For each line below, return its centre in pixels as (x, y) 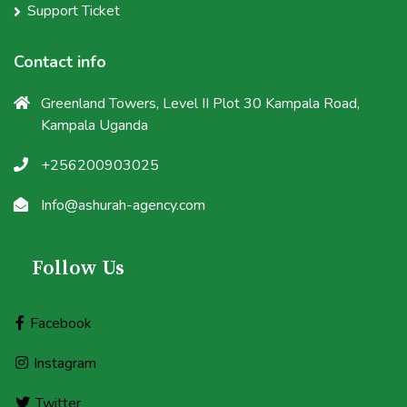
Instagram (65, 363)
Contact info (60, 61)
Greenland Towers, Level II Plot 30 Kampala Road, (200, 103)
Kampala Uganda (94, 125)
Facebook (61, 323)
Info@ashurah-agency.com (123, 205)
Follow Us (78, 268)
